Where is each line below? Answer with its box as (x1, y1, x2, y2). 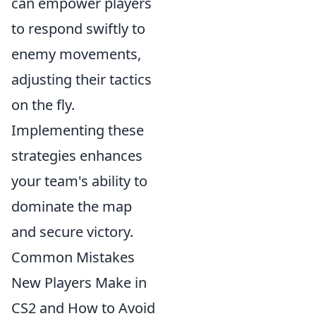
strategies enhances (11, 145, 142, 165)
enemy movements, (11, 44, 141, 63)
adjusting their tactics (11, 69, 152, 89)
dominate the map (11, 196, 132, 216)
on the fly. (11, 95, 75, 114)
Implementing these (11, 120, 144, 140)
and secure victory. (11, 221, 133, 241)
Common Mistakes (11, 247, 135, 267)
